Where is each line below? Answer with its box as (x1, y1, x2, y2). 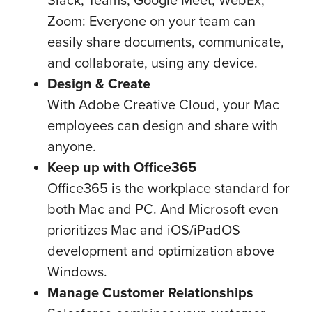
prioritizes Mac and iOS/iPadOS (47, 219, 240, 240)
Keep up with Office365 (47, 157, 196, 177)
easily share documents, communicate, (47, 31, 284, 52)
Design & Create (47, 73, 150, 93)
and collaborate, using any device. (47, 52, 258, 72)
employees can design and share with (47, 115, 278, 135)
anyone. (47, 136, 96, 156)
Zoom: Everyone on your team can (47, 10, 256, 31)
